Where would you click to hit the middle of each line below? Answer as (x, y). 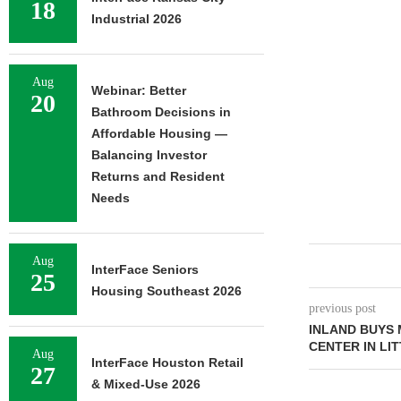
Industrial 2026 (137, 19)
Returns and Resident (158, 176)
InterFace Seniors (145, 269)
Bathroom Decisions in (161, 112)
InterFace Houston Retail (167, 363)
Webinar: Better (139, 90)
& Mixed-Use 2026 (146, 384)
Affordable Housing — (159, 133)
